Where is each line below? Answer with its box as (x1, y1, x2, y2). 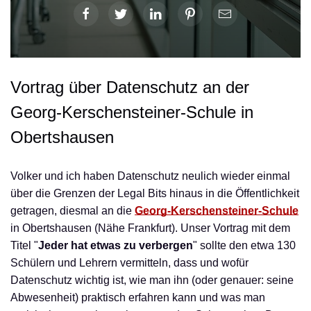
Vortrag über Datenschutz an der (10, 78, 249, 96)
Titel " (10, 239, 38, 251)
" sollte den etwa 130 (193, 239, 296, 251)
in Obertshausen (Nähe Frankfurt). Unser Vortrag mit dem (10, 222, 290, 234)
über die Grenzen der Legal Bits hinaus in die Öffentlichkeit (10, 187, 299, 199)
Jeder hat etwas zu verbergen (38, 239, 193, 251)
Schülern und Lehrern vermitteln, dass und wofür (10, 257, 249, 269)
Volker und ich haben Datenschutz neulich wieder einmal (10, 170, 290, 182)
